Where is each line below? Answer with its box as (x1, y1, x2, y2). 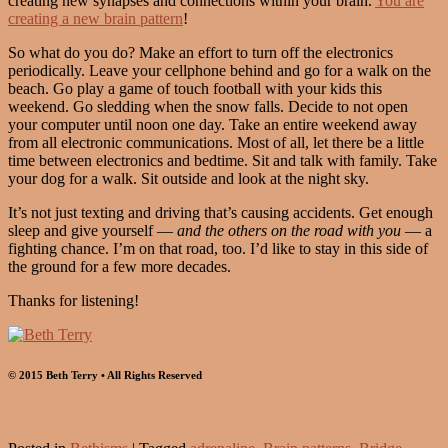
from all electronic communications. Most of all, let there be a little (8, 134, 424, 152)
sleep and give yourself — (8, 222, 177, 240)
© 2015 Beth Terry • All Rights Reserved (8, 369, 202, 382)
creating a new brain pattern (8, 10, 183, 28)
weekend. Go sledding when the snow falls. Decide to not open (8, 98, 408, 116)
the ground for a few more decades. (8, 258, 231, 276)
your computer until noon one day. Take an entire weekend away (8, 116, 417, 134)
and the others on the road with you (177, 222, 401, 240)
